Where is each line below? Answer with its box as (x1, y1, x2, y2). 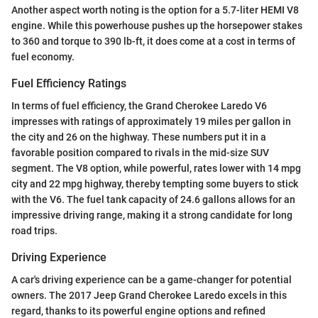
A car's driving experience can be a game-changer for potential (11, 274, 292, 286)
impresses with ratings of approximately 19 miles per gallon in (11, 116, 291, 128)
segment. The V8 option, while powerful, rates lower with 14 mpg (11, 163, 301, 175)
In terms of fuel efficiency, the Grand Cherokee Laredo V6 (11, 100, 267, 112)
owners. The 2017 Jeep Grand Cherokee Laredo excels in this (11, 290, 287, 302)
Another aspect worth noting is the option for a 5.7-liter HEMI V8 (11, 4, 299, 16)
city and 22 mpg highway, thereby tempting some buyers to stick (11, 178, 298, 190)
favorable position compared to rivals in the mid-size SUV (11, 147, 269, 159)
